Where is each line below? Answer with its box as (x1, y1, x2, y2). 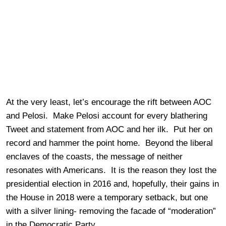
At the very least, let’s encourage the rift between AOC (6, 97, 211, 107)
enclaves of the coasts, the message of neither (6, 152, 183, 162)
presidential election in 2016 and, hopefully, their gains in (6, 179, 219, 189)
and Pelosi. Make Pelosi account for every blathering (6, 111, 207, 121)
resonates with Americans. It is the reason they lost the (6, 165, 216, 176)
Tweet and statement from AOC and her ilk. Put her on (6, 125, 212, 135)
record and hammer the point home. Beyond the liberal (6, 138, 213, 148)
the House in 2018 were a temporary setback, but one (6, 193, 208, 203)
